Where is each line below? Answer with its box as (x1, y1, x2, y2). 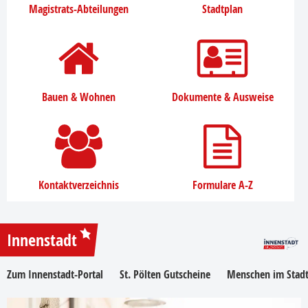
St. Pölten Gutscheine (120, 266, 210, 282)
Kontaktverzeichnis (38, 177, 119, 192)
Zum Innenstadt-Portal (7, 266, 103, 282)
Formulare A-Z (192, 177, 253, 192)
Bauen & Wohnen (42, 89, 115, 104)
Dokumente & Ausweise (171, 89, 274, 104)
